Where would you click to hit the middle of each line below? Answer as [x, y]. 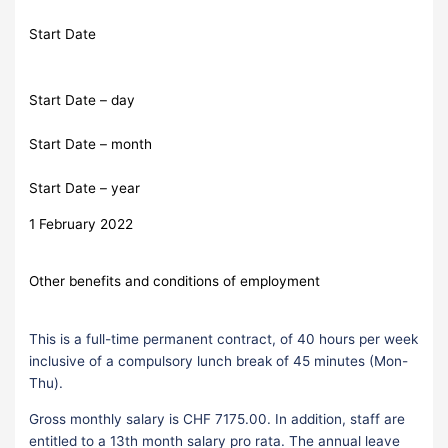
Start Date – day [82, 100]
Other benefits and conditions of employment [175, 281]
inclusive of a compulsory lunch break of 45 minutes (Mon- [219, 361]
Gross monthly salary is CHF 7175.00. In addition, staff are [217, 418]
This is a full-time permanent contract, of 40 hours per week [224, 339]
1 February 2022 [81, 223]
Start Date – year [85, 188]
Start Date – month [91, 144]
